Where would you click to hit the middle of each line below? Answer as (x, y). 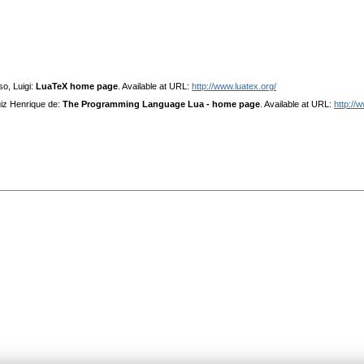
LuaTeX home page (77, 87)
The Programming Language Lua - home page (161, 104)
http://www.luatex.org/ (234, 87)
